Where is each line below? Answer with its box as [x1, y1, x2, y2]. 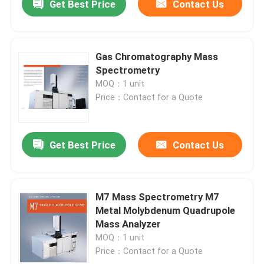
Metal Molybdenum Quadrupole [95, 204, 236, 217]
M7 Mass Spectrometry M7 [95, 191, 220, 203]
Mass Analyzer [95, 218, 161, 230]
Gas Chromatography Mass [95, 50, 219, 62]
